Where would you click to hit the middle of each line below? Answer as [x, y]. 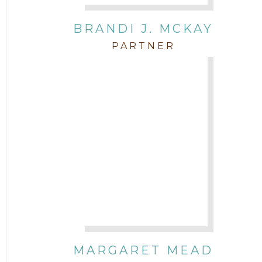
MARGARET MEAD [143, 250]
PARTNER [143, 46]
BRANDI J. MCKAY [143, 28]
